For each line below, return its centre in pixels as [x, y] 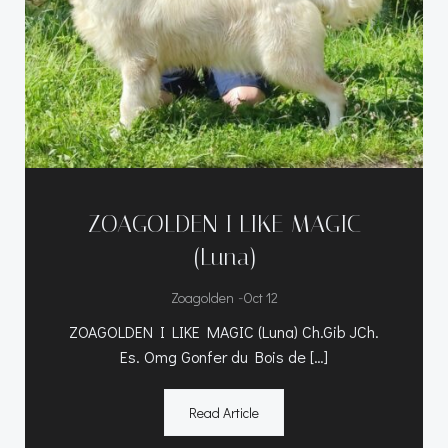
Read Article [224, 412]
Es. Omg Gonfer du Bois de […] [224, 356]
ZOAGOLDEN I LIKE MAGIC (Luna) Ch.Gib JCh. [224, 331]
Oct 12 [260, 297]
